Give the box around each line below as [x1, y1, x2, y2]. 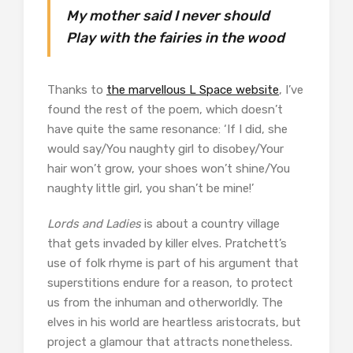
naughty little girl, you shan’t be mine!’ [47, 180, 254, 195]
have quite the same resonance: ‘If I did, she [47, 121, 288, 136]
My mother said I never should [66, 6, 269, 24]
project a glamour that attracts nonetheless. [47, 334, 292, 349]
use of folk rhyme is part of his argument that [47, 255, 299, 270]
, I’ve [279, 82, 303, 97]
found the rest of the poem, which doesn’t [47, 102, 283, 117]
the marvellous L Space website [106, 82, 279, 97]
